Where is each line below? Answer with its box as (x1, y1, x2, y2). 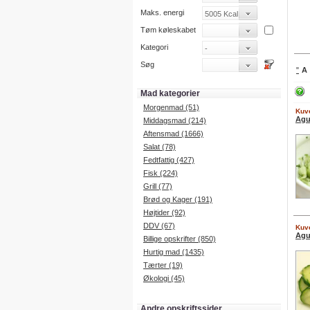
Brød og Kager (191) (143, 195, 212, 203)
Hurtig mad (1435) (143, 248, 204, 256)
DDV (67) (143, 221, 175, 230)
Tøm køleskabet (140, 26, 196, 34)
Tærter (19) (143, 261, 183, 269)
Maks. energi (140, 8, 184, 17)
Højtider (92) (143, 208, 185, 217)
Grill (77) (143, 182, 172, 190)
